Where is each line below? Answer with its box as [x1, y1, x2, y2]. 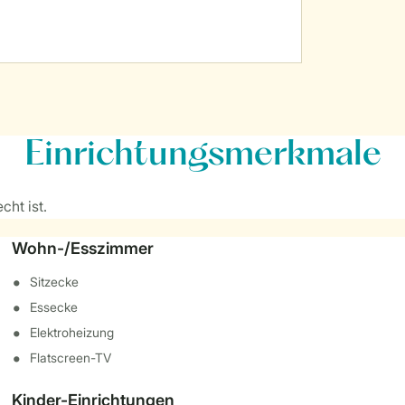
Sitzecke [30, 274, 80, 289]
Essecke [30, 299, 79, 315]
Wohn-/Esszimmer [12, 239, 155, 258]
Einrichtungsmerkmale [24, 139, 381, 172]
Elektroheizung [30, 325, 115, 340]
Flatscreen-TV [30, 350, 112, 365]
